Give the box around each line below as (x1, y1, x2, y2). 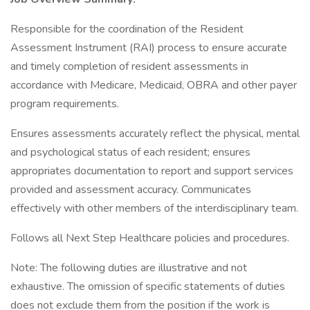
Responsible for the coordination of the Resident (10, 21, 244, 37)
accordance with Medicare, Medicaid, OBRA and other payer (10, 77, 297, 93)
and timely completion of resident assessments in (10, 59, 248, 74)
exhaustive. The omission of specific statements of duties (10, 279, 285, 294)
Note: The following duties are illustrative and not (10, 260, 247, 275)
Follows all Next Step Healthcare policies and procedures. (10, 230, 289, 246)
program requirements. (10, 96, 119, 111)
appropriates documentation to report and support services (10, 163, 293, 179)
